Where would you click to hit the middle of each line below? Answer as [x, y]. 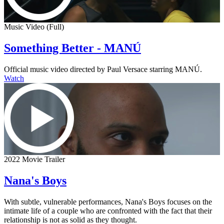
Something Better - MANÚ [72, 48]
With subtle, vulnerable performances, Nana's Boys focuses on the [108, 201]
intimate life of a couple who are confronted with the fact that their [108, 210]
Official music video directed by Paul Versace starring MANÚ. [103, 69]
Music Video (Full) [34, 26]
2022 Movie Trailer [34, 159]
